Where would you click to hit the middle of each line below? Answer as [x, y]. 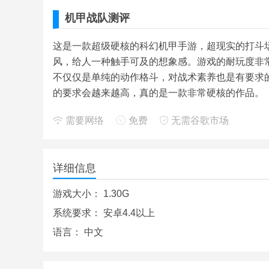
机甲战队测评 [97, 18]
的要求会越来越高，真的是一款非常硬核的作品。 [159, 93]
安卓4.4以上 [129, 213]
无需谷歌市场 [200, 120]
